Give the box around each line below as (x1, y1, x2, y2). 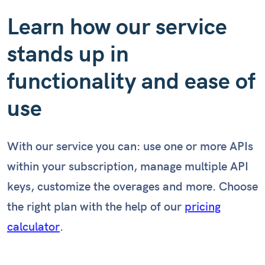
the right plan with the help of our (7, 200, 185, 215)
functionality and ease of (7, 68, 256, 96)
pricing (185, 200, 221, 215)
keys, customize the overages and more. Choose (7, 180, 258, 195)
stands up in (7, 41, 129, 69)
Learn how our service (7, 14, 227, 41)
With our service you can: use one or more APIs (7, 140, 253, 154)
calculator (7, 220, 60, 235)
